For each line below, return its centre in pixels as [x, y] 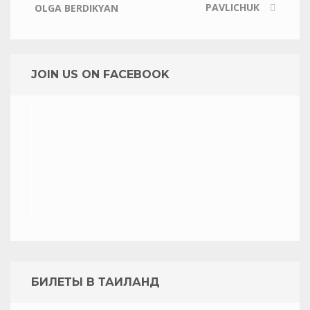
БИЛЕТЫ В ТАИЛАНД [95, 282]
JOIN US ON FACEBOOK [100, 74]
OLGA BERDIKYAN [76, 8]
